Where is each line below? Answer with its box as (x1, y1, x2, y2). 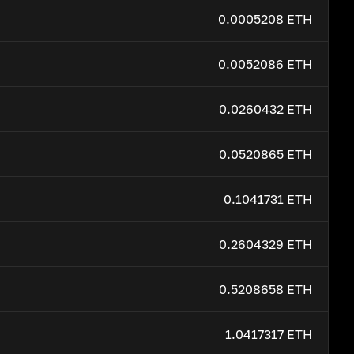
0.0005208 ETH (218, 11, 312, 27)
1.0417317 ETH (225, 326, 312, 342)
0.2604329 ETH (219, 236, 312, 252)
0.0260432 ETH (219, 101, 312, 117)
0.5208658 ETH (219, 281, 312, 297)
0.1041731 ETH (224, 191, 312, 207)
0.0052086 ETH (218, 56, 312, 72)
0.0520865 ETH (219, 146, 312, 162)
